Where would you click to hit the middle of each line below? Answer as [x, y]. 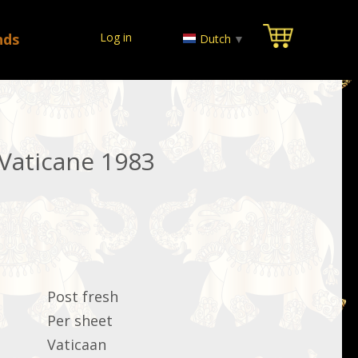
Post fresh [83, 296]
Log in [115, 37]
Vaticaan [77, 344]
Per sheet [80, 320]
